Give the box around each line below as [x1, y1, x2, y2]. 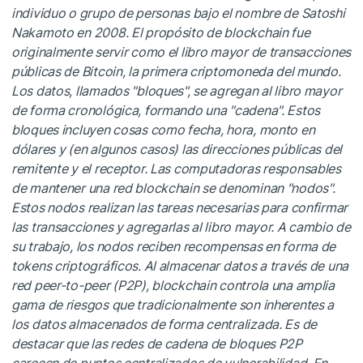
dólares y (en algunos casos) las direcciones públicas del [11, 140, 343, 157]
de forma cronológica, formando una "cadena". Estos [11, 101, 321, 118]
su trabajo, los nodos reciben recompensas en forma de [11, 237, 336, 254]
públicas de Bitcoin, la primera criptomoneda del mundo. [11, 62, 341, 79]
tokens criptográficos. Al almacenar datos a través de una [11, 257, 349, 274]
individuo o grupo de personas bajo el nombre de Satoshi [11, 4, 345, 21]
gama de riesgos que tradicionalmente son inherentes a [11, 296, 335, 313]
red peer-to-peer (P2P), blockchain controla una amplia [11, 276, 335, 293]
